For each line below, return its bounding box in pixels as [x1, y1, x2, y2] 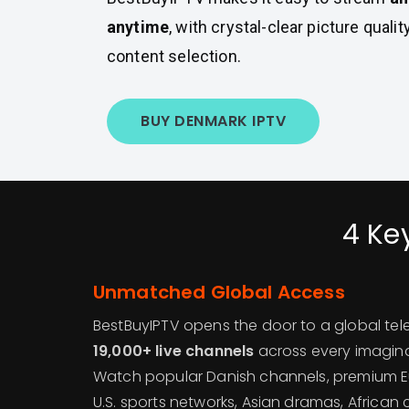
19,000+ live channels [93, 341, 255, 362]
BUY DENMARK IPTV [141, 110, 286, 131]
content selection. [107, 47, 241, 66]
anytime [107, 17, 170, 37]
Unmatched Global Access [93, 279, 345, 305]
